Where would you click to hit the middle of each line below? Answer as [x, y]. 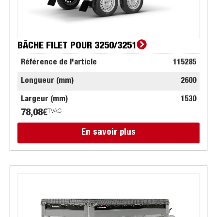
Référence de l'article [59, 63]
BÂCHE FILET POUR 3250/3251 [77, 47]
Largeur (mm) [44, 100]
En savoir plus [108, 133]
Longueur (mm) [47, 82]
